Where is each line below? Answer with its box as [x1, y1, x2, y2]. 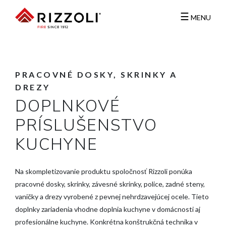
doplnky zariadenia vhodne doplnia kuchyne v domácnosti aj [15, 205, 200, 213]
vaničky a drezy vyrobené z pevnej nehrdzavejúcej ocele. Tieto [15, 192, 209, 201]
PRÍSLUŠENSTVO [15, 115, 158, 136]
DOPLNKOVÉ [15, 95, 121, 117]
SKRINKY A [117, 70, 178, 79]
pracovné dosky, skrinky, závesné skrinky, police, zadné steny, [15, 180, 205, 188]
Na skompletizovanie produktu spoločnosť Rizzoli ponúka [15, 167, 192, 176]
